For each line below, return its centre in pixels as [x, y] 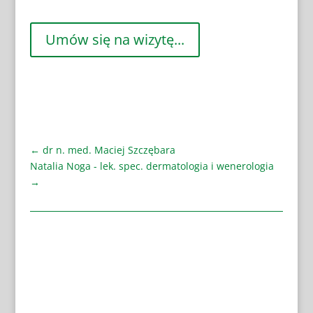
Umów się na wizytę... [115, 40]
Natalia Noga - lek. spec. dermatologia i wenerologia [152, 166]
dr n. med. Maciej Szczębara [109, 150]
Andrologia [72, 282]
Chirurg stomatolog [168, 282]
